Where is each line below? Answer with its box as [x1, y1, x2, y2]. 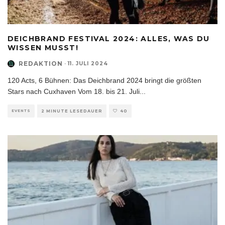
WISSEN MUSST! [8, 43, 79, 53]
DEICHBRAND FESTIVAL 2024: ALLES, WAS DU [8, 34, 210, 44]
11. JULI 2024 [68, 60, 108, 67]
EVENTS [12, 108, 31, 114]
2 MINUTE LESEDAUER [41, 108, 102, 114]
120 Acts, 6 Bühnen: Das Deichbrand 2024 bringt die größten [8, 76, 201, 85]
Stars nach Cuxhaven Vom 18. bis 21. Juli [8, 87, 140, 96]
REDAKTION [19, 60, 63, 68]
